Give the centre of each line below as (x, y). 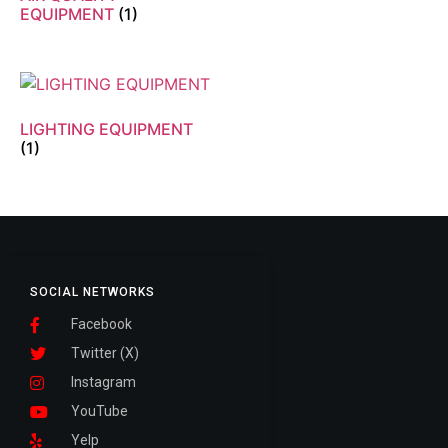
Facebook (101, 324)
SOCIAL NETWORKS (92, 292)
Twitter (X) (105, 353)
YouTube (99, 411)
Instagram (103, 382)
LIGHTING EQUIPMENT (106, 129)
